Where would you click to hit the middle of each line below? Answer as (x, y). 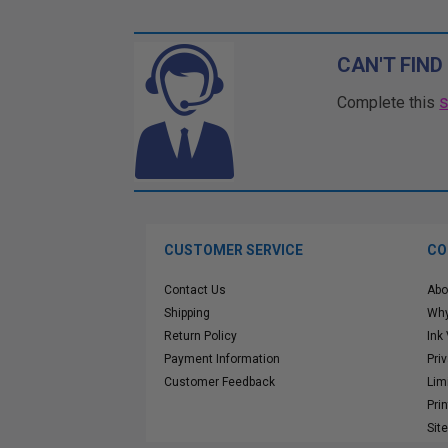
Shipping (187, 313)
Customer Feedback (219, 382)
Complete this (388, 102)
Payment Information (222, 359)
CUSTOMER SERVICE (233, 250)
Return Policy (200, 336)
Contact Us (195, 290)
